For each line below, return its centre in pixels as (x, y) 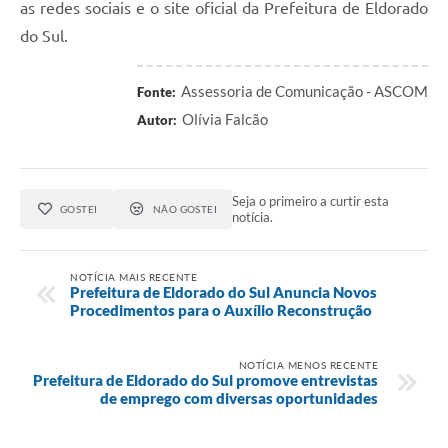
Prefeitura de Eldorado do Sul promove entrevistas (205, 379)
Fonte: (156, 92)
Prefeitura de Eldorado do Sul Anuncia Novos (223, 291)
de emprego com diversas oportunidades (239, 397)
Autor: (157, 120)
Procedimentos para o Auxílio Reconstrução (221, 309)
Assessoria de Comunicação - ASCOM (304, 91)
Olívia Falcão (225, 119)
